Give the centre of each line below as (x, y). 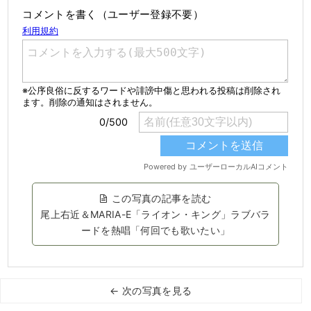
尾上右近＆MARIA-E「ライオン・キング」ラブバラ (155, 215)
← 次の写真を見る (151, 291)
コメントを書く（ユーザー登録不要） (113, 15)
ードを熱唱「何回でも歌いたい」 (155, 230)
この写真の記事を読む (162, 199)
